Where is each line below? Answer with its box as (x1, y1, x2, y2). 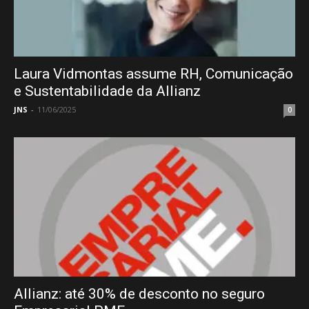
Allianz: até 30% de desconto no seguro (14, 285, 265, 302)
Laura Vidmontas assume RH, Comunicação (14, 66, 293, 83)
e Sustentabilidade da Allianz (14, 83, 201, 100)
